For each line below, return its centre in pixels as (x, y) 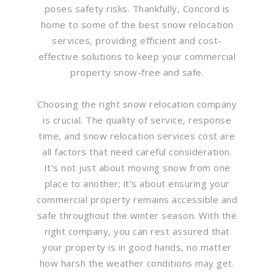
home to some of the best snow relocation (137, 24)
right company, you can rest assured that (137, 231)
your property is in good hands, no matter (137, 247)
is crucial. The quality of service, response (137, 120)
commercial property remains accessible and (137, 199)
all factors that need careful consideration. (137, 151)
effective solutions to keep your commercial (137, 56)
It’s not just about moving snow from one (137, 167)
